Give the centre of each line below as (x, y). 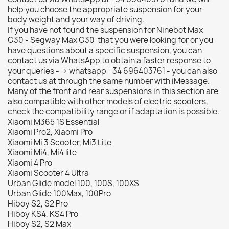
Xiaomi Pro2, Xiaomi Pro (50, 132)
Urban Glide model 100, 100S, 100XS (73, 183)
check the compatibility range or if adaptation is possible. (113, 112)
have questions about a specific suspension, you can (105, 50)
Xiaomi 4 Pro (30, 163)
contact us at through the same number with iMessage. (109, 81)
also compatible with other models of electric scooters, (108, 101)
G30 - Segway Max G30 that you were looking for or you (110, 40)
